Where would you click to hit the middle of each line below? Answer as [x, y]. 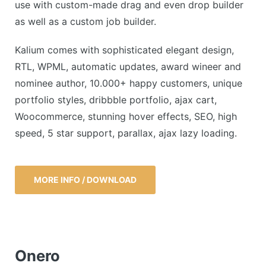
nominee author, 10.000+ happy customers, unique [129, 83]
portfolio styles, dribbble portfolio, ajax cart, [116, 100]
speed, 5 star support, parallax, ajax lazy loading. [126, 133]
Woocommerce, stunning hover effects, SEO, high [126, 117]
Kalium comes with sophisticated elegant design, [124, 50]
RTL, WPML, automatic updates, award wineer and [128, 67]
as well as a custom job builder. [85, 21]
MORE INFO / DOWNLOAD [85, 180]
